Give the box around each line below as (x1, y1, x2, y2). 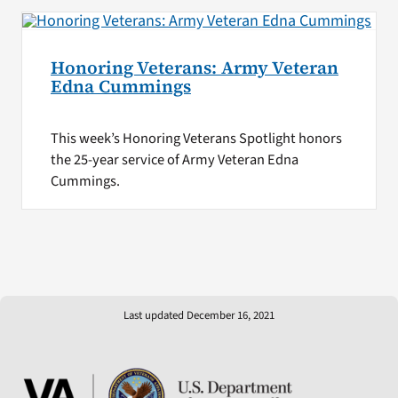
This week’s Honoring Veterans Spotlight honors (50, 127, 342, 149)
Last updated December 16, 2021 (123, 306, 275, 323)
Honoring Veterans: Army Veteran (50, 55, 338, 80)
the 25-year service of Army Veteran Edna (50, 148, 298, 171)
